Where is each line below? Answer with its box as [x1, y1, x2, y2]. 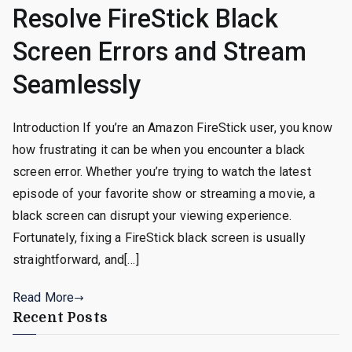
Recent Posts [13, 310, 108, 326]
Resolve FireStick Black [13, 4, 278, 35]
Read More [13, 290, 75, 306]
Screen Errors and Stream [13, 37, 306, 68]
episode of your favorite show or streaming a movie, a [13, 186, 316, 202]
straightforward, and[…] [13, 252, 139, 268]
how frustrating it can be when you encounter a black [13, 142, 306, 158]
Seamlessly [13, 70, 141, 101]
